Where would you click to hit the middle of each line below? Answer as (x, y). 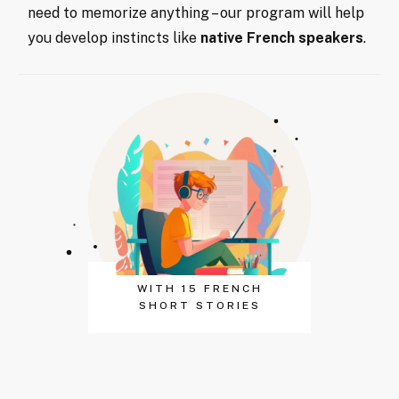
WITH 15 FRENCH (199, 288)
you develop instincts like (114, 37)
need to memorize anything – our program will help (196, 12)
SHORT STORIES (199, 305)
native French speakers (282, 37)
